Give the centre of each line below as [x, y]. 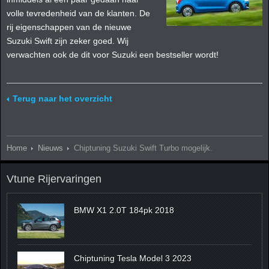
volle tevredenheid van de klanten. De [78, 14]
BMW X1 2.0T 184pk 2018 [124, 210]
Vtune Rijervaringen [54, 179]
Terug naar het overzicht [62, 99]
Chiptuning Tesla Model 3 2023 [132, 258]
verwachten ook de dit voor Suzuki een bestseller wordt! [113, 55]
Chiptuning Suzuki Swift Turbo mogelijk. [143, 149]
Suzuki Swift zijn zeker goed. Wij [68, 41]
